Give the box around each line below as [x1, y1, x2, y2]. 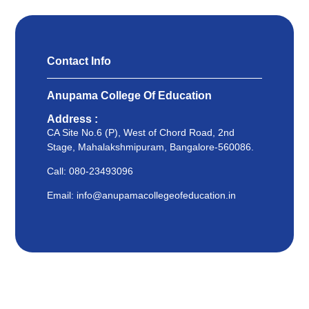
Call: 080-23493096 [47, 166, 134, 177]
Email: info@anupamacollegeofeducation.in [47, 190, 237, 201]
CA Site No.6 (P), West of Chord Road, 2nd [47, 126, 235, 138]
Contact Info [47, 55, 112, 68]
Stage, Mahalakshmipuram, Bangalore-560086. [47, 141, 255, 152]
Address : [47, 112, 99, 125]
